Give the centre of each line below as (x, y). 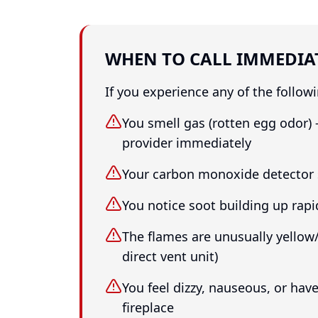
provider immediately (187, 143)
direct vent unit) (170, 256)
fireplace (148, 307)
